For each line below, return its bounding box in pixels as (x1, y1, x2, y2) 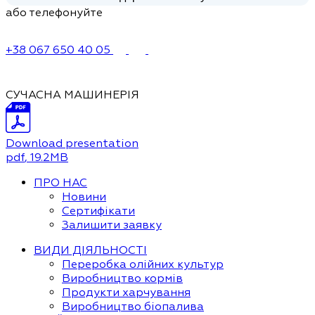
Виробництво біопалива (62, 300, 204, 314)
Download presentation (6, 136, 139, 150)
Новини (62, 190, 106, 204)
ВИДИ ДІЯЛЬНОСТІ (34, 243, 147, 257)
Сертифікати (62, 204, 135, 218)
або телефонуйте (6, 6, 103, 20)
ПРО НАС (34, 176, 87, 190)
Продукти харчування (62, 285, 191, 300)
